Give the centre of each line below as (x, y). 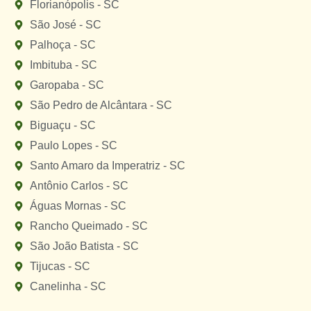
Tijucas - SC (60, 267)
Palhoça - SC (62, 45)
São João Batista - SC (84, 246)
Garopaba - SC (67, 85)
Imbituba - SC (63, 65)
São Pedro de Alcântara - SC (101, 106)
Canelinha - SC (68, 287)
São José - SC (65, 25)
